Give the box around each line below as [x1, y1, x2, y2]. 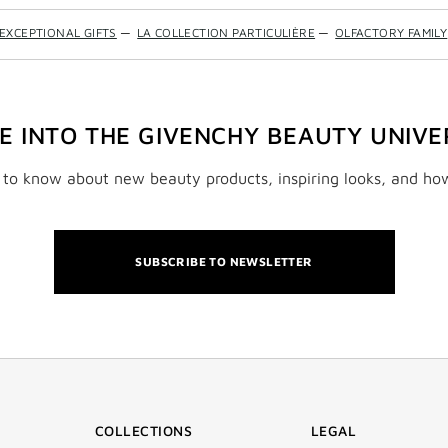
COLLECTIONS [95, 422, 193, 440]
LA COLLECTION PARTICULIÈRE [136, 25, 316, 41]
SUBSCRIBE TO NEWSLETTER [135, 254, 313, 270]
